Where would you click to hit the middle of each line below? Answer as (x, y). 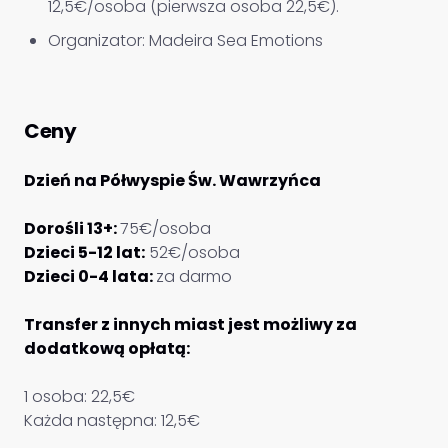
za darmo (194, 276)
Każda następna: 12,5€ (112, 420)
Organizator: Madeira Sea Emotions (185, 40)
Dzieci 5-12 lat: (84, 252)
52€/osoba (192, 252)
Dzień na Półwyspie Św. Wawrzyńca (172, 180)
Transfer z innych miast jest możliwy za (190, 324)
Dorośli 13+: (72, 228)
